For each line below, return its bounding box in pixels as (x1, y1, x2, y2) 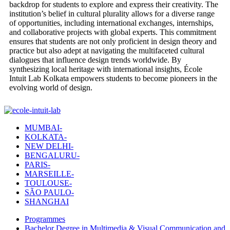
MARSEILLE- (25, 169, 74, 178)
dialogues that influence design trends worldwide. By (9, 55, 181, 64)
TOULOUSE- (25, 178, 72, 187)
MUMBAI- (25, 123, 62, 132)
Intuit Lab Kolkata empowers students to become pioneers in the (9, 73, 217, 83)
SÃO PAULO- (25, 187, 74, 197)
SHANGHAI (25, 197, 69, 206)
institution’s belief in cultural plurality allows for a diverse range (9, 9, 215, 18)
